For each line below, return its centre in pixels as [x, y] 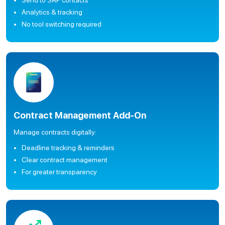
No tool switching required [62, 24]
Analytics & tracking [52, 12]
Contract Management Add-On [80, 115]
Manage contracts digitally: [55, 132]
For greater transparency [59, 172]
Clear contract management [65, 160]
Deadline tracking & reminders [68, 148]
